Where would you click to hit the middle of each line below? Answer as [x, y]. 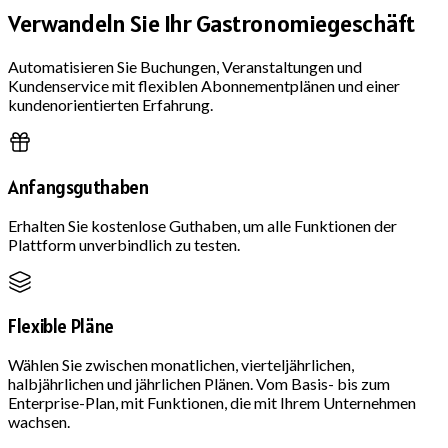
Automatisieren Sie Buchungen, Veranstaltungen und [185, 67]
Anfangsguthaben [78, 187]
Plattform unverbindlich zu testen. [124, 244]
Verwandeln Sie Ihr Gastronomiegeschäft [211, 24]
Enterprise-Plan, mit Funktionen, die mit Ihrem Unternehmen [212, 403]
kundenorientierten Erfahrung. [110, 105]
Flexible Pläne [61, 326]
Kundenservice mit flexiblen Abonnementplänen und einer [204, 86]
